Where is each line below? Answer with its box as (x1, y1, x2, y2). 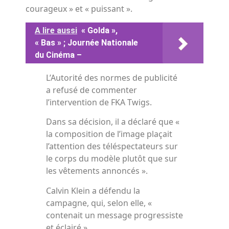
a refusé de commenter (46, 84, 137, 96)
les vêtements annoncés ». (46, 165, 148, 177)
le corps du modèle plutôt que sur (46, 153, 177, 165)
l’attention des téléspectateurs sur (46, 141, 178, 152)
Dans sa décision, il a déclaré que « (46, 116, 179, 128)
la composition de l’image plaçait (46, 128, 172, 140)
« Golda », (81, 25, 118, 35)
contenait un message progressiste (46, 209, 183, 221)
